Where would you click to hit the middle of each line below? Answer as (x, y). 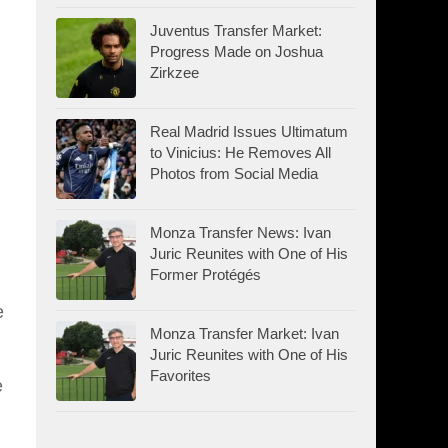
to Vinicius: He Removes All (240, 152)
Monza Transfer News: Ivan (240, 232)
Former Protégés (205, 274)
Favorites (180, 375)
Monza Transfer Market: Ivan (244, 333)
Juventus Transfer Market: (236, 30)
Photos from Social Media (234, 173)
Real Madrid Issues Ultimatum (249, 131)
